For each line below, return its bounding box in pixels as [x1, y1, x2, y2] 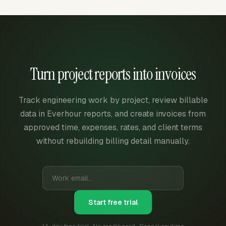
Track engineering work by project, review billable [18, 95, 208, 105]
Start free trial [88, 198, 138, 207]
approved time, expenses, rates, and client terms [24, 122, 202, 133]
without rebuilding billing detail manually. [36, 136, 190, 146]
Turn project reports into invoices [30, 64, 196, 85]
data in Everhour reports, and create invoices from [20, 108, 206, 119]
